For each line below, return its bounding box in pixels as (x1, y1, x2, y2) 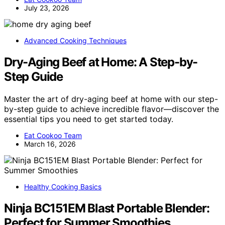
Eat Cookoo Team (24, 131, 82, 140)
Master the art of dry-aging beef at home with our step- (4, 93, 218, 104)
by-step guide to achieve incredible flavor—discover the (4, 103, 219, 114)
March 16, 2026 (24, 139, 76, 148)
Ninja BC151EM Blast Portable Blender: (4, 200, 209, 215)
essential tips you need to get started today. (4, 114, 173, 124)
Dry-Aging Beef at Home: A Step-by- (4, 54, 198, 69)
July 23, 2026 (24, 3, 69, 12)
